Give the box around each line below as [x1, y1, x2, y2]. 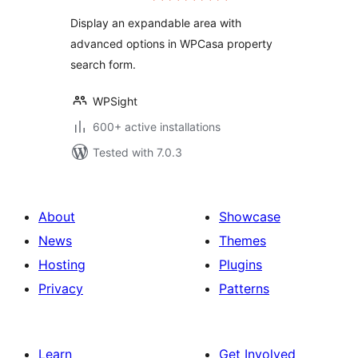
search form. [70, 58, 136, 71]
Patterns [219, 280, 269, 296]
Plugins [219, 257, 262, 272]
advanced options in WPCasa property [70, 37, 272, 50]
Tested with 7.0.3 [93, 145, 182, 159]
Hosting [38, 257, 86, 272]
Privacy [38, 280, 83, 296]
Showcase [219, 209, 280, 225]
